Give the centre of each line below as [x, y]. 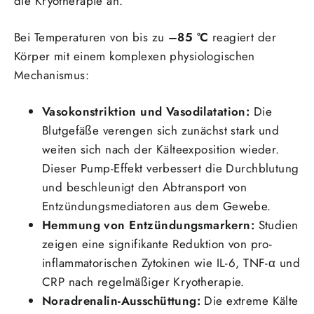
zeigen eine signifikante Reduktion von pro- [157, 244]
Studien [277, 225]
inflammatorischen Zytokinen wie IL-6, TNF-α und [171, 262]
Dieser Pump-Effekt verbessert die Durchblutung [171, 168]
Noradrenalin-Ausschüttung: [122, 300]
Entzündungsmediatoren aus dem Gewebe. [157, 206]
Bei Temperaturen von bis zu [91, 37]
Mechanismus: [52, 75]
